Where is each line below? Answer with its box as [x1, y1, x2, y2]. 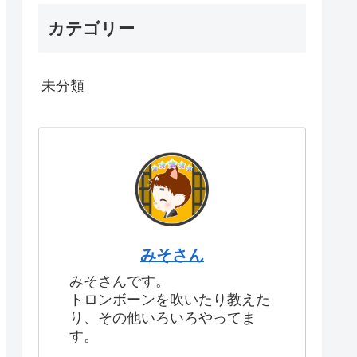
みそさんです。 [69, 273, 170, 290]
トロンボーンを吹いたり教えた [69, 292, 270, 308]
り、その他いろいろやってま [69, 310, 256, 327]
